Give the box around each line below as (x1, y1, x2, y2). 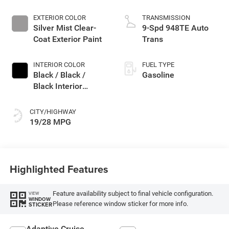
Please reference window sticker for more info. (52, 200, 188, 208)
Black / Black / (33, 70, 85, 80)
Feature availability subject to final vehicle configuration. (52, 190, 213, 198)
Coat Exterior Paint (33, 34, 102, 44)
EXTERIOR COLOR (33, 14, 86, 22)
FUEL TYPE (142, 61, 174, 69)
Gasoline (142, 70, 174, 80)
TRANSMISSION (142, 14, 190, 22)
